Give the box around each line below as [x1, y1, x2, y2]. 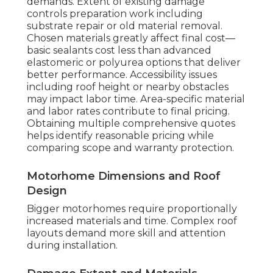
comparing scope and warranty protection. [27, 142, 234, 154]
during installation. [27, 239, 118, 252]
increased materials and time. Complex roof [27, 215, 237, 227]
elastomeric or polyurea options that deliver [27, 57, 241, 69]
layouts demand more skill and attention [27, 227, 225, 239]
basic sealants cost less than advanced [27, 44, 211, 57]
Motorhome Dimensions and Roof [27, 169, 221, 183]
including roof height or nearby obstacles [27, 81, 229, 93]
